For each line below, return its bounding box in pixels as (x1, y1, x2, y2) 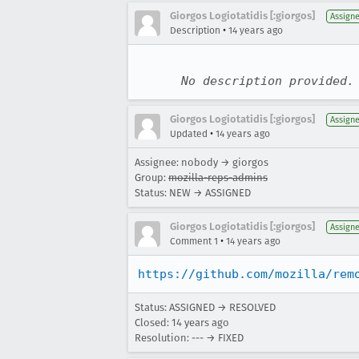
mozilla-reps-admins (168, 171, 268, 184)
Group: (135, 171, 168, 184)
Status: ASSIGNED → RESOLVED (135, 301, 276, 313)
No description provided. (181, 74, 354, 88)
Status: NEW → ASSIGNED (135, 187, 251, 199)
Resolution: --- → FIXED (135, 332, 244, 344)
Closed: (135, 317, 171, 329)
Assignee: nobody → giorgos (135, 156, 268, 168)
